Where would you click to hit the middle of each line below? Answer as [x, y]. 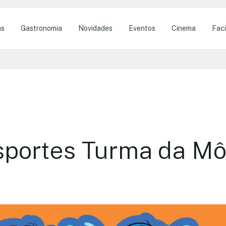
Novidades [95, 28]
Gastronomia [41, 28]
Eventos [142, 28]
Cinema [183, 28]
